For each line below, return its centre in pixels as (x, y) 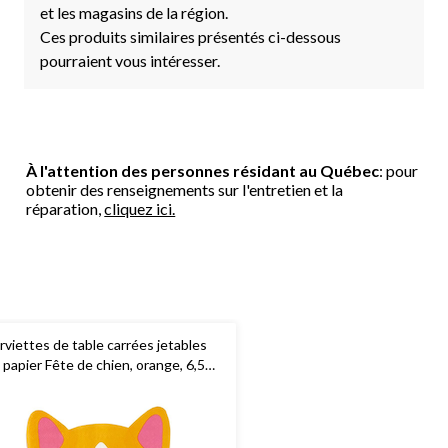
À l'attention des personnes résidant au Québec (203, 170)
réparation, (65, 208)
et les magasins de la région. (134, 12)
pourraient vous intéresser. (130, 60)
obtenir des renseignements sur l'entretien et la (185, 189)
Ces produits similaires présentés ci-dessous (190, 36)
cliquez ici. (140, 208)
